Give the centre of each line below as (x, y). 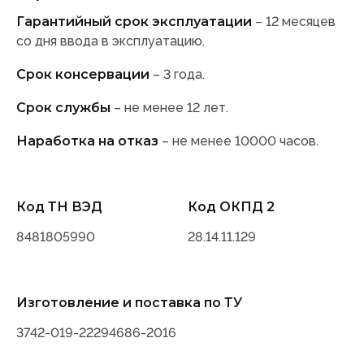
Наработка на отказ (87, 141)
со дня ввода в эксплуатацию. (110, 41)
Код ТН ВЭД (59, 207)
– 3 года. (177, 75)
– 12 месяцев (294, 22)
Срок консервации (83, 75)
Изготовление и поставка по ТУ (129, 303)
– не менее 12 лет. (169, 108)
